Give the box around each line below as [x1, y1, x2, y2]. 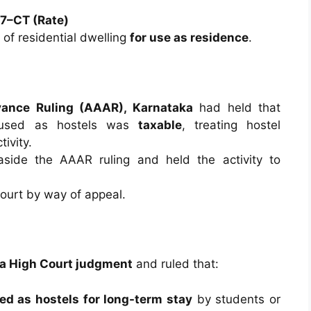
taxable [137, 117, 182, 132]
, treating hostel [181, 117, 281, 132]
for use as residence [130, 31, 249, 44]
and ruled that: [133, 257, 219, 271]
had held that [192, 100, 280, 115]
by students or [192, 292, 281, 306]
